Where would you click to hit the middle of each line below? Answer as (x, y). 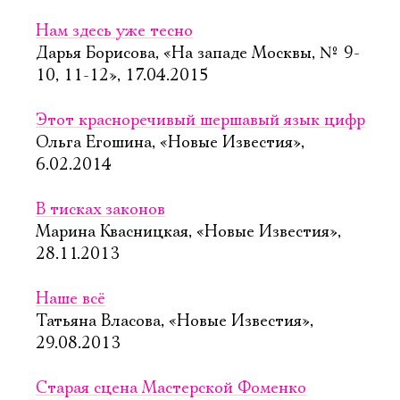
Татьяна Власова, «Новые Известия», (175, 321)
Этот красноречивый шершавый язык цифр (200, 121)
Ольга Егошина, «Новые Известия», (170, 143)
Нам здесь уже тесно (114, 31)
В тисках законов (100, 210)
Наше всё (71, 299)
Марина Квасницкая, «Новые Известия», (188, 232)
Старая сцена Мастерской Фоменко (171, 388)
